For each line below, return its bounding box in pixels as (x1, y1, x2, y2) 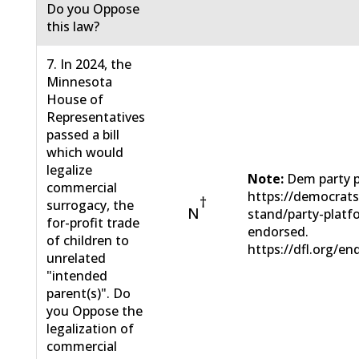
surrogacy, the (46, 196, 135, 215)
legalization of (46, 320, 135, 338)
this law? (46, 18, 100, 36)
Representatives (46, 108, 146, 127)
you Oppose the (46, 302, 143, 321)
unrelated (46, 249, 107, 268)
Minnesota (46, 73, 113, 91)
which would (46, 143, 124, 162)
